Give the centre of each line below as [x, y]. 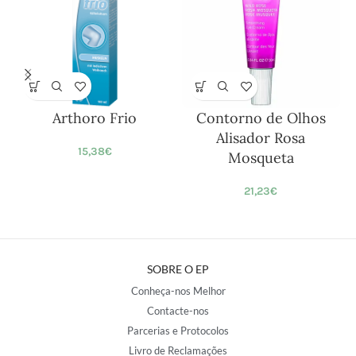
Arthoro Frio [95, 118]
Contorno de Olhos [261, 118]
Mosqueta [261, 158]
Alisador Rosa [261, 138]
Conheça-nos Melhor [178, 291]
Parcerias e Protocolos [178, 331]
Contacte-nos [178, 311]
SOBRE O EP [178, 269]
